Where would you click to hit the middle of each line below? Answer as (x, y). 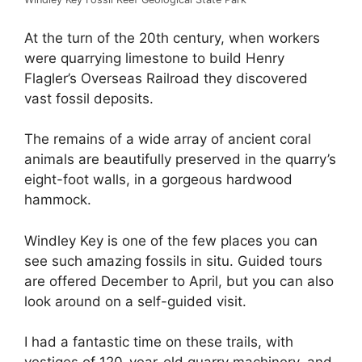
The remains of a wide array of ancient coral (168, 139)
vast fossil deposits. (91, 98)
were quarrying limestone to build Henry (154, 58)
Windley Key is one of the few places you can (171, 240)
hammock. (58, 200)
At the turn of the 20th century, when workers (172, 38)
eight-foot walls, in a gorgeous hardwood (158, 180)
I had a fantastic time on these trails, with (159, 342)
